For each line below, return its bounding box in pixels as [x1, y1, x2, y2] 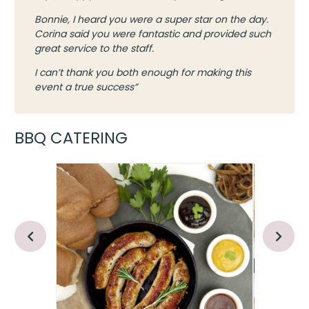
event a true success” [34, 79, 137, 94]
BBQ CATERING [14, 127, 128, 150]
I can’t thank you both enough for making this [34, 65, 251, 79]
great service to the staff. [34, 41, 154, 55]
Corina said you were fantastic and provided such [34, 26, 271, 41]
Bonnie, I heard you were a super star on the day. [34, 12, 268, 26]
